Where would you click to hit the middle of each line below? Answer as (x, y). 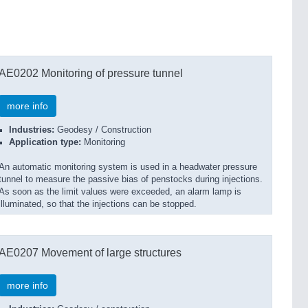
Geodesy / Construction (103, 130)
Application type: (45, 142)
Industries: (32, 130)
